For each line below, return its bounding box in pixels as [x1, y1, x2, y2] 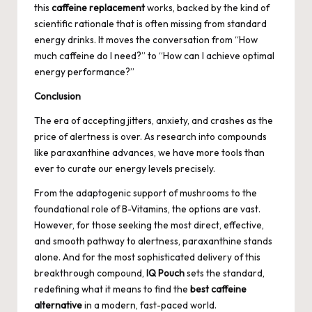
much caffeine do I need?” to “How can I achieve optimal [34, 49, 274, 62]
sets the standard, [185, 266, 265, 279]
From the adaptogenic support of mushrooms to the [34, 186, 257, 199]
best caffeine [190, 282, 247, 295]
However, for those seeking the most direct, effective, [34, 218, 264, 231]
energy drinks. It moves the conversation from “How [34, 33, 258, 46]
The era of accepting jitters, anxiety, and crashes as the [34, 114, 273, 127]
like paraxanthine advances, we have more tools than [34, 146, 265, 159]
